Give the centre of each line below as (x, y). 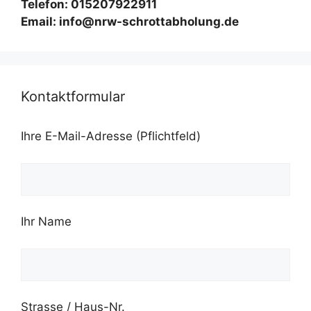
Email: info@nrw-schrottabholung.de (130, 22)
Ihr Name (46, 222)
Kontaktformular (73, 97)
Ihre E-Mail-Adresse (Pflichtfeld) (111, 136)
